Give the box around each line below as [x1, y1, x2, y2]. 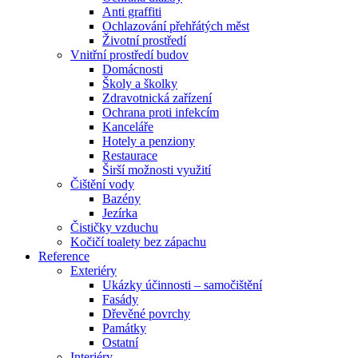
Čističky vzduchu [70, 221, 158, 235]
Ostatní [102, 336, 138, 350]
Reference [38, 249, 89, 264]
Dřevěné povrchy [102, 307, 190, 321]
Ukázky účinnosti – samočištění [102, 278, 262, 292]
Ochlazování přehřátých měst [102, 19, 249, 34]
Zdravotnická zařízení [102, 91, 212, 105]
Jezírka [102, 206, 137, 221]
